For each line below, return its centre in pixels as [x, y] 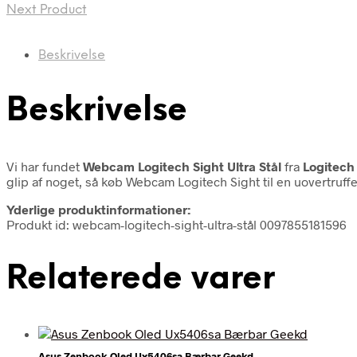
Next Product [47, 10]
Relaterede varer [141, 279]
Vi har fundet [45, 166]
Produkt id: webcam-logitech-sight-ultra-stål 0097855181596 [177, 224]
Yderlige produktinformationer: [98, 209]
